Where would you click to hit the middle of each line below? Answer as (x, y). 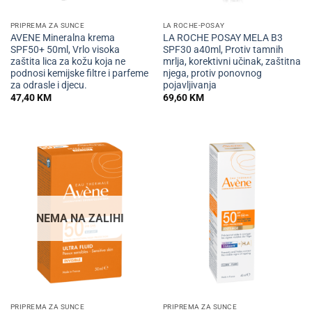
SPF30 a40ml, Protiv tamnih (223, 49)
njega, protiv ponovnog (212, 73)
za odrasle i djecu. (48, 85)
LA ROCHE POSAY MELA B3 (223, 37)
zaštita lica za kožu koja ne (68, 61)
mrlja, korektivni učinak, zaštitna (232, 61)
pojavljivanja (189, 85)
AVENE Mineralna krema (62, 37)
